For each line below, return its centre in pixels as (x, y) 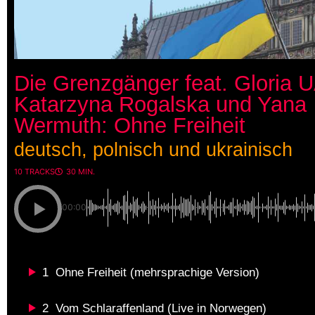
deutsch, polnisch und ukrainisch (153, 149)
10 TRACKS (34, 171)
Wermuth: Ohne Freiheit (130, 125)
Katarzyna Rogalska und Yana (160, 104)
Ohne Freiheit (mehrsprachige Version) (157, 272)
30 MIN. (81, 171)
